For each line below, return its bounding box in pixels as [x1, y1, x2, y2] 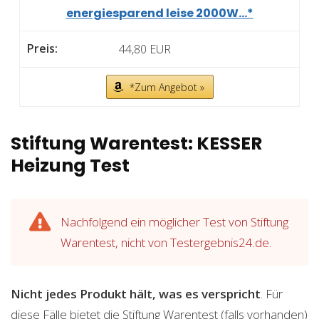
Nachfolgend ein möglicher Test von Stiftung [61, 214, 288, 231]
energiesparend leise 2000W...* [66, 4, 253, 21]
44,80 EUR [119, 41, 171, 58]
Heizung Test [11, 153, 130, 179]
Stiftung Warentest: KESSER [11, 131, 262, 157]
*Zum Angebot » [129, 80, 204, 95]
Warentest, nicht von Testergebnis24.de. [61, 234, 271, 251]
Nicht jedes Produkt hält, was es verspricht [11, 286, 261, 303]
